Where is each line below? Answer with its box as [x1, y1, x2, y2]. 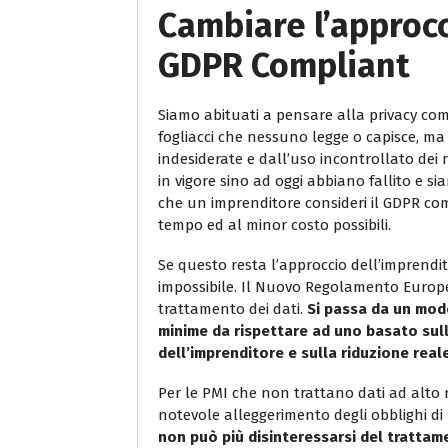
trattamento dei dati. [158, 299, 307, 318]
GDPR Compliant [158, 44, 410, 86]
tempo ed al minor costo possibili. [158, 215, 391, 234]
